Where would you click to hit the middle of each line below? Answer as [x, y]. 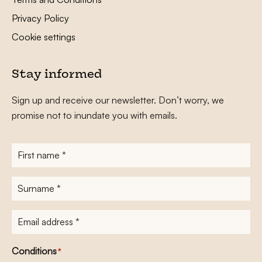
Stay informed [57, 75]
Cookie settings [44, 37]
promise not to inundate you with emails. [94, 116]
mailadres [30, 232]
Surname [30, 184]
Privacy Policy [40, 18]
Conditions [34, 251]
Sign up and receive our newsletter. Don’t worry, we [118, 100]
